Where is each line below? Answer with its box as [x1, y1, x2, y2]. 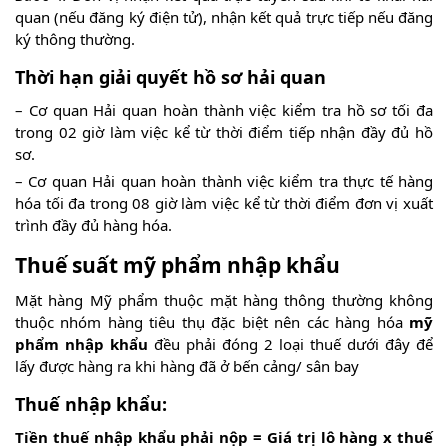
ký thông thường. [15, 28, 135, 49]
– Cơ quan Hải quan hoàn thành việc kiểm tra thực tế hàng [15, 170, 433, 191]
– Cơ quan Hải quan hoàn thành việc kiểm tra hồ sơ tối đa [15, 99, 433, 120]
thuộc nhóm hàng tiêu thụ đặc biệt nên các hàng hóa [15, 311, 409, 332]
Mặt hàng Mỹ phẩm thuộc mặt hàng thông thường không [15, 289, 433, 310]
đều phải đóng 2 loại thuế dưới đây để [148, 333, 433, 354]
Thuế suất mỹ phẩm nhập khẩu [15, 250, 340, 279]
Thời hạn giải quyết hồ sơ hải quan [15, 64, 326, 89]
